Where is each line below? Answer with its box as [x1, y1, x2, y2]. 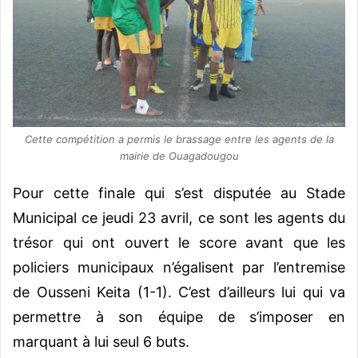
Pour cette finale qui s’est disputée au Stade [13, 185, 345, 202]
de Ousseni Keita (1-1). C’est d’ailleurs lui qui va [13, 284, 345, 301]
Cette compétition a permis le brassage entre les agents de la [24, 133, 334, 146]
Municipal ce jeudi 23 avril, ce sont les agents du [13, 209, 345, 227]
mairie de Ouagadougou [119, 149, 239, 163]
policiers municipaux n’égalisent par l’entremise [13, 259, 345, 276]
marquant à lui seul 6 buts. [13, 333, 189, 351]
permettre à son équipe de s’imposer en [13, 308, 345, 326]
